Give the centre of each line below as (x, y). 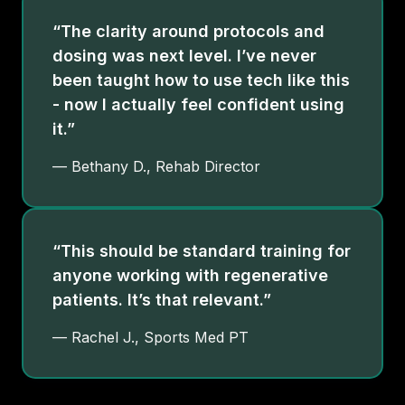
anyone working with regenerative (190, 275)
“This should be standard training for (202, 250)
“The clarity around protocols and (188, 31)
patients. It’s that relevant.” (162, 299)
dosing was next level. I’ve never (184, 55)
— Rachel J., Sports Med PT (151, 337)
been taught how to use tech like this (201, 80)
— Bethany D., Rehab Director (156, 166)
